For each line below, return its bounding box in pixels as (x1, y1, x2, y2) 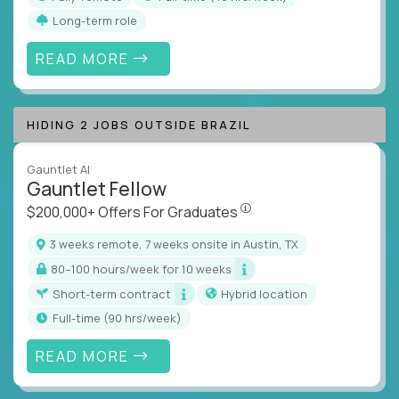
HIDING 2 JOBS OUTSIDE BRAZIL (27, 117, 250, 134)
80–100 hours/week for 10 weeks (58, 260, 232, 277)
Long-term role (59, 12, 137, 28)
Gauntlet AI (27, 161, 90, 178)
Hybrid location (229, 285, 307, 302)
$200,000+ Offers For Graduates (27, 202, 240, 223)
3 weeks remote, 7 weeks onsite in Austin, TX (56, 236, 298, 253)
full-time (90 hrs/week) (59, 310, 182, 327)
